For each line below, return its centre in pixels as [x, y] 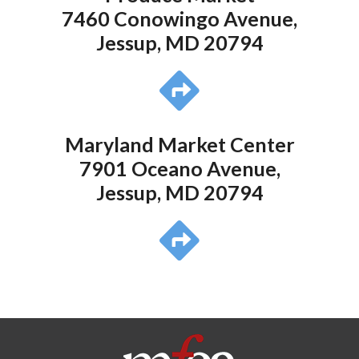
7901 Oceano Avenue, [179, 169]
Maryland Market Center [179, 145]
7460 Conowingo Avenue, [179, 19]
